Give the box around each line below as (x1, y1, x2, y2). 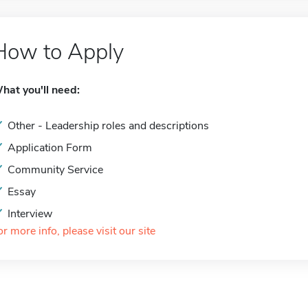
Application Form (8, 140, 92, 155)
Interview (8, 206, 52, 221)
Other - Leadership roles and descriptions (8, 118, 209, 133)
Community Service (8, 162, 103, 177)
